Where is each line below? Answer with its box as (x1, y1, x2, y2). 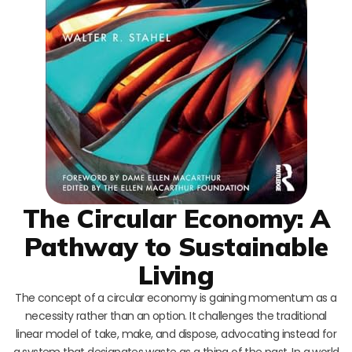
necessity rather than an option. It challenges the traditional (25, 307, 327, 324)
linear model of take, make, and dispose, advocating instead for (15, 325, 337, 342)
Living (137, 258, 214, 291)
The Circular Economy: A (22, 201, 330, 234)
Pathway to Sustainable (24, 229, 328, 262)
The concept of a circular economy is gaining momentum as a (15, 289, 337, 306)
